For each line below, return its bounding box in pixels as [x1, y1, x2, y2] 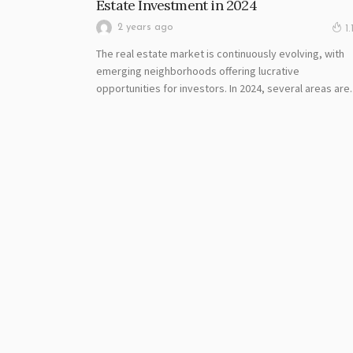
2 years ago [117, 21, 173, 32]
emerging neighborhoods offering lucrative [96, 64, 299, 79]
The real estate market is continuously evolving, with [96, 46, 344, 61]
